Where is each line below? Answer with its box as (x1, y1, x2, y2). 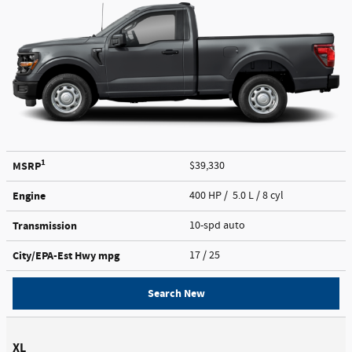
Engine (13, 188, 46, 203)
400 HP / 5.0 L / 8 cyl (189, 188, 286, 203)
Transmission (13, 218, 77, 233)
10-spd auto (189, 218, 247, 233)
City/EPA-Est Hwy (13, 247, 98, 263)
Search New (147, 285, 205, 301)
